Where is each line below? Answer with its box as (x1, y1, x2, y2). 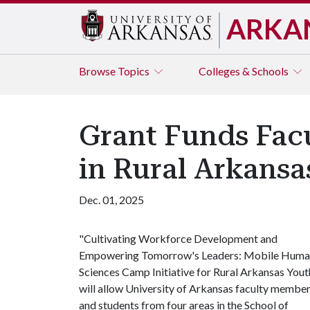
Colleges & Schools (199, 64, 291, 77)
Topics (118, 64, 152, 77)
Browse (79, 64, 118, 77)
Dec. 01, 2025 (79, 193, 144, 206)
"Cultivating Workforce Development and (79, 232, 277, 245)
